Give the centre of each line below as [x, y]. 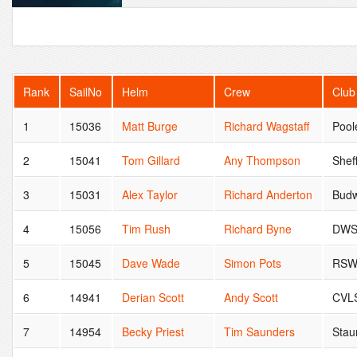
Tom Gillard [151, 160]
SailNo [86, 91]
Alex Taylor [150, 194]
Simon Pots [253, 263]
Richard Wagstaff [267, 126]
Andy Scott [251, 297]
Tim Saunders [260, 331]
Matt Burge [150, 126]
